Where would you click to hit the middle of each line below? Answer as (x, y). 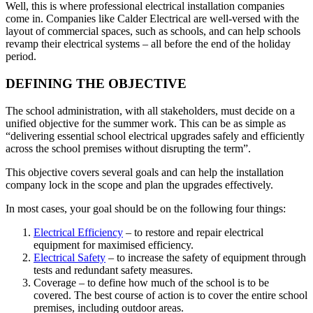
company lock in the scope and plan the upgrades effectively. (139, 184)
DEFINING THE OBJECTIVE (96, 84)
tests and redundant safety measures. (113, 270)
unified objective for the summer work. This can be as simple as (146, 123)
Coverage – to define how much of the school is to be (151, 282)
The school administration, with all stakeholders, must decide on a (150, 110)
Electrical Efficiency (78, 232)
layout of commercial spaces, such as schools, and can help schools (153, 31)
